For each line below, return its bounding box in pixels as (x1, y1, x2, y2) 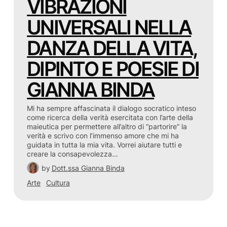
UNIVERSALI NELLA (27, 15, 192, 40)
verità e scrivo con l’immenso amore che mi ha (27, 131, 179, 140)
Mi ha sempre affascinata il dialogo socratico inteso (27, 103, 197, 112)
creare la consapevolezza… (27, 149, 119, 158)
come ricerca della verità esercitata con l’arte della (27, 112, 194, 122)
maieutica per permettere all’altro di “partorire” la (27, 122, 187, 131)
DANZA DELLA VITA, (27, 36, 198, 61)
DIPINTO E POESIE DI (27, 57, 199, 82)
